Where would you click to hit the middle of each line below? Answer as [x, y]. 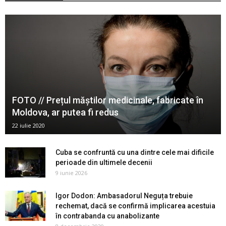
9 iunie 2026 [71, 173]
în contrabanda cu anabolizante [107, 216]
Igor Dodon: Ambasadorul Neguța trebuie [124, 196]
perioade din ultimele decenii [104, 163]
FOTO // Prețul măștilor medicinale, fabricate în [108, 100]
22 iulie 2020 [29, 126]
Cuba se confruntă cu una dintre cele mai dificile [135, 153]
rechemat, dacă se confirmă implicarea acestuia [135, 206]
